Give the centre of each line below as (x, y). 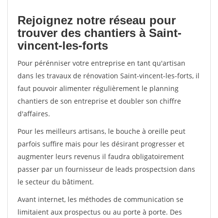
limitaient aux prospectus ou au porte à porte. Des (100, 212)
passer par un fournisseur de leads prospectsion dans (106, 169)
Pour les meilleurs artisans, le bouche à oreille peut (101, 131)
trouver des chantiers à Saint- (100, 33)
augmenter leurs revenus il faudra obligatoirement (101, 156)
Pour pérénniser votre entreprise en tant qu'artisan (101, 63)
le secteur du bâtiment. (56, 182)
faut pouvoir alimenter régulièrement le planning (98, 88)
